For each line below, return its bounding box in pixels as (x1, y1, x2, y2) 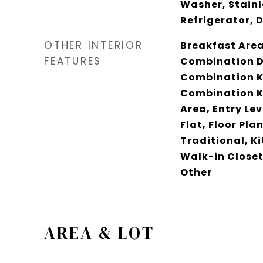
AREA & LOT (44, 221, 154, 245)
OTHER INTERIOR (44, 38, 143, 52)
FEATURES (44, 53, 102, 68)
